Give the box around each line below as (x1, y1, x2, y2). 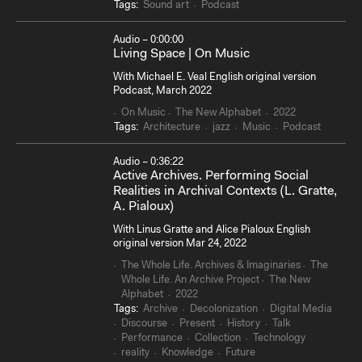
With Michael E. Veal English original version (113, 72, 316, 83)
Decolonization (190, 303, 258, 314)
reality (121, 347, 149, 358)
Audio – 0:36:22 (113, 156, 183, 167)
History (227, 318, 260, 329)
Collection (195, 332, 241, 343)
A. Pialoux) (113, 200, 174, 213)
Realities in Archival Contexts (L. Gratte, (113, 184, 337, 198)
